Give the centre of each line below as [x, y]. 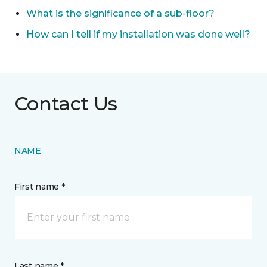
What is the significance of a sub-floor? [120, 13]
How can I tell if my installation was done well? [138, 34]
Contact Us [66, 103]
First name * [40, 187]
